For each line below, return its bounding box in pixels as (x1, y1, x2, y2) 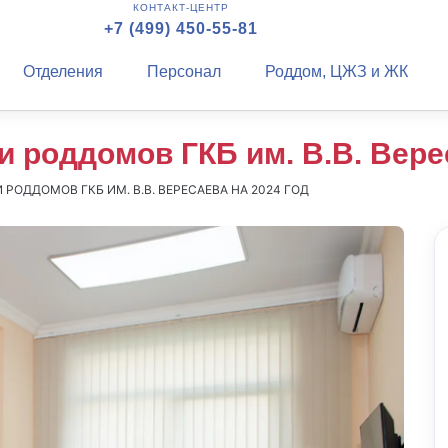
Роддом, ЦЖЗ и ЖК (264, 63, 408, 80)
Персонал (146, 63, 221, 80)
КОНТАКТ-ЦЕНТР (132, 2, 229, 13)
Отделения (22, 63, 103, 80)
